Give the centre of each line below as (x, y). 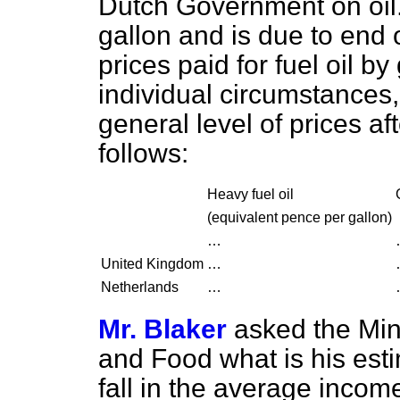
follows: (143, 153)
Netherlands (140, 287)
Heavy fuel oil (250, 194)
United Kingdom (152, 264)
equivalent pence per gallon (300, 217)
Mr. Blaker (162, 329)
